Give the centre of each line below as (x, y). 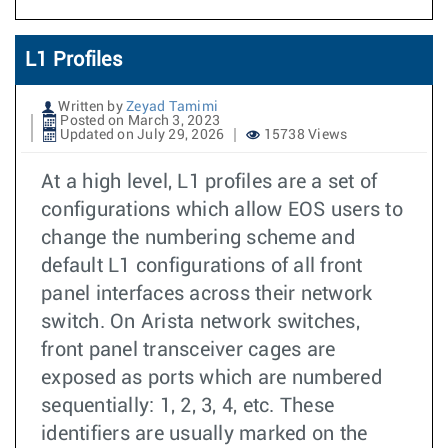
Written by (90, 107)
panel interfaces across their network (207, 294)
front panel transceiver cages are (188, 350)
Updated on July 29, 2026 (141, 135)
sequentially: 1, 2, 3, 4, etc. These (187, 406)
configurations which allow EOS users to (222, 210)
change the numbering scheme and (198, 238)
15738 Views (304, 135)
